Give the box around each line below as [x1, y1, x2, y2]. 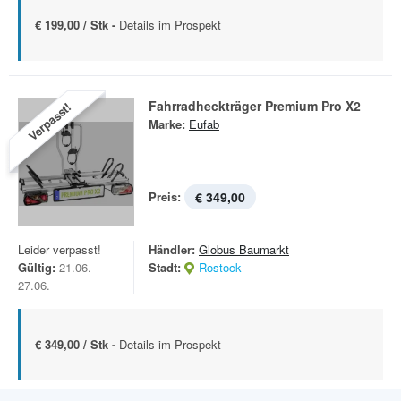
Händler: [149, 241, 195, 258]
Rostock [199, 259, 242, 276]
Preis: [149, 188, 181, 205]
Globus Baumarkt [199, 241, 289, 258]
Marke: [149, 115, 185, 132]
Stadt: [149, 259, 181, 276]
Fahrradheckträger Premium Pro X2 [149, 97, 361, 115]
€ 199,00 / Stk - [35, 16, 119, 33]
